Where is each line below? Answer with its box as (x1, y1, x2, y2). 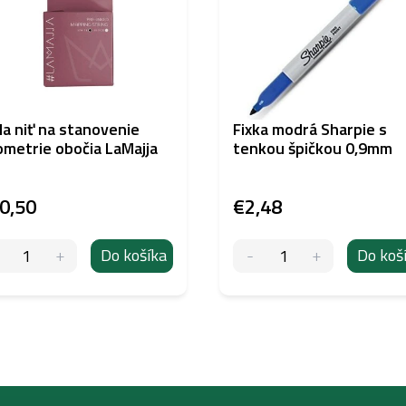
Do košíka (100, 243, 167, 268)
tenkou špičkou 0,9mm (233, 135, 392, 160)
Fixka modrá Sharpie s (233, 116, 387, 141)
